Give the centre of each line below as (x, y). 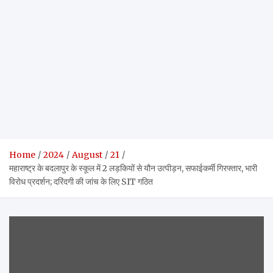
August (87, 155)
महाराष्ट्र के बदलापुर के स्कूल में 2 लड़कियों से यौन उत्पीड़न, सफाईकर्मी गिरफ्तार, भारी (133, 168)
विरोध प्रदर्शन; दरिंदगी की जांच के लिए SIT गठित (81, 182)
